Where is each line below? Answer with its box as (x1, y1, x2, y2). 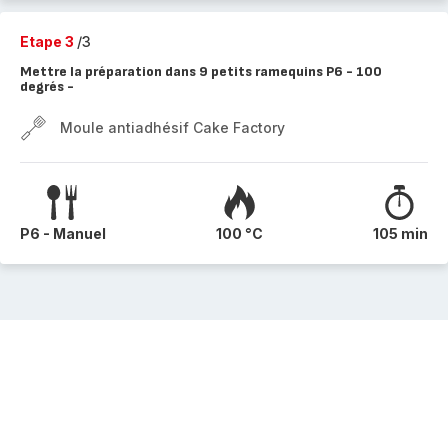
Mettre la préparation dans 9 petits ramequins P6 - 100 (20, 63, 382, 80)
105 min (373, 225, 428, 242)
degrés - (20, 78, 74, 95)
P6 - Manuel (20, 225, 106, 242)
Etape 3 (20, 33, 77, 50)
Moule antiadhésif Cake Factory (60, 119, 285, 136)
